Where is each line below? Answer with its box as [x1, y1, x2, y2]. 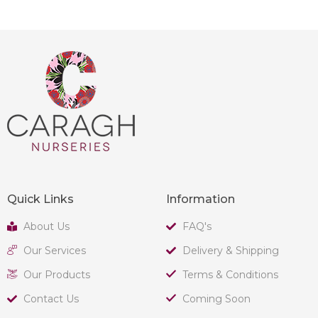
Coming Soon [182, 292, 251, 305]
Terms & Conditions [182, 268, 278, 281]
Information [166, 192, 235, 206]
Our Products [23, 268, 90, 281]
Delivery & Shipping [182, 243, 279, 257]
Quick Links [7, 192, 74, 206]
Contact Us [23, 292, 79, 305]
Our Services [23, 243, 86, 257]
